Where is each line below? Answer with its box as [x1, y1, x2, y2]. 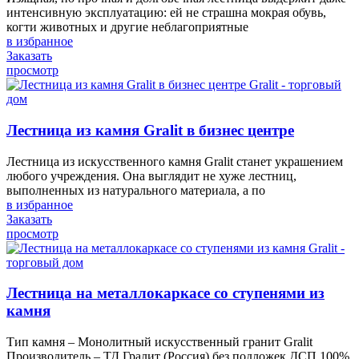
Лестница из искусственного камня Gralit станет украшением [6, 154, 343, 168]
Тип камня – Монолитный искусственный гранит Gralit [6, 335, 313, 349]
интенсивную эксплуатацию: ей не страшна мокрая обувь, [6, 6, 326, 20]
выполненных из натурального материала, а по [6, 183, 265, 197]
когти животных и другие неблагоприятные [6, 20, 248, 34]
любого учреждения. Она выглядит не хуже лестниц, [6, 168, 296, 183]
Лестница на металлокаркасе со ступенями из [6, 284, 325, 302]
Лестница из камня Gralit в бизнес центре [6, 121, 294, 139]
